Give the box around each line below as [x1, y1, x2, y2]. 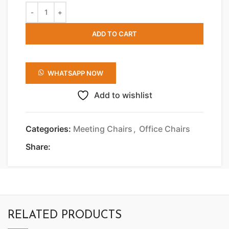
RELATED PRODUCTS [8, 209, 122, 221]
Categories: [26, 123, 71, 134]
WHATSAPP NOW [48, 68, 104, 77]
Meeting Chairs [73, 123, 132, 134]
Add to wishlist [94, 89, 152, 100]
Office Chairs [139, 123, 190, 134]
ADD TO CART [92, 29, 137, 38]
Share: [26, 141, 51, 152]
